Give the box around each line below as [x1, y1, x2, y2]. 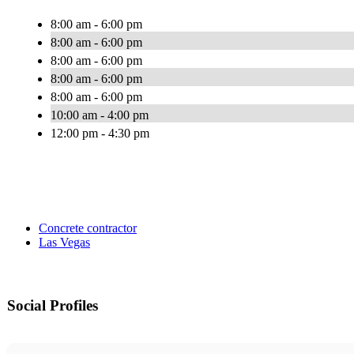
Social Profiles [7, 297, 98, 314]
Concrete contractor [39, 221, 137, 235]
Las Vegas [39, 235, 90, 250]
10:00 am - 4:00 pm [51, 108, 149, 122]
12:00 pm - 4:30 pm [51, 126, 149, 141]
